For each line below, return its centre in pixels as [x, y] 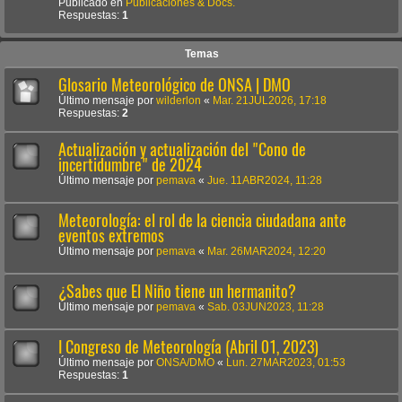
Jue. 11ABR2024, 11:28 [265, 180]
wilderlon [179, 100]
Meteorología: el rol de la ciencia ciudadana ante [202, 220]
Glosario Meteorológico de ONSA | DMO [175, 84]
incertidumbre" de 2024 [130, 164]
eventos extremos [111, 235]
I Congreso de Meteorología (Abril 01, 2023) [188, 346]
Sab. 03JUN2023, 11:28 [266, 306]
